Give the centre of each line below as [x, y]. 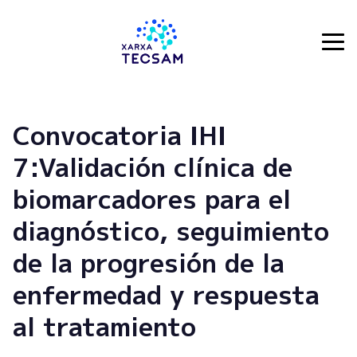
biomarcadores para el [152, 199]
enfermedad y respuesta [166, 294]
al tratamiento [104, 326]
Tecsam [36, 50]
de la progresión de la [149, 263]
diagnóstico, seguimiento [171, 231]
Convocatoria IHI [120, 135]
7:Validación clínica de [153, 167]
